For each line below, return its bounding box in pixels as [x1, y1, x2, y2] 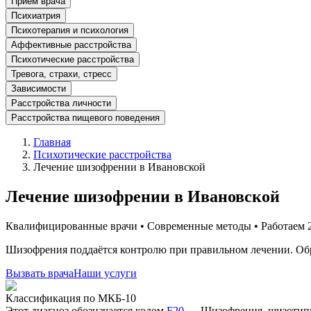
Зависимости [11, 83, 66, 94]
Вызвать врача [6, 267, 74, 279]
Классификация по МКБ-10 [6, 292, 136, 304]
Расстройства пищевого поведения [11, 112, 160, 123]
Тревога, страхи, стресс [11, 69, 112, 79]
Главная [33, 136, 71, 148]
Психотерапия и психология [11, 25, 128, 35]
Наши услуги [74, 267, 137, 279]
